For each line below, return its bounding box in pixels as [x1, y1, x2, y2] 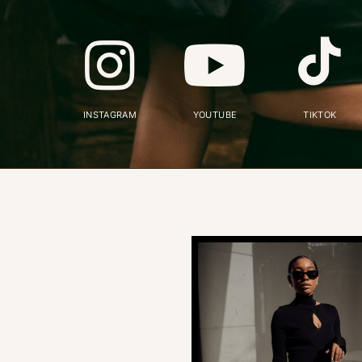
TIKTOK [303, 109, 337, 120]
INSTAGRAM [82, 109, 137, 120]
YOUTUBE [192, 109, 238, 120]
